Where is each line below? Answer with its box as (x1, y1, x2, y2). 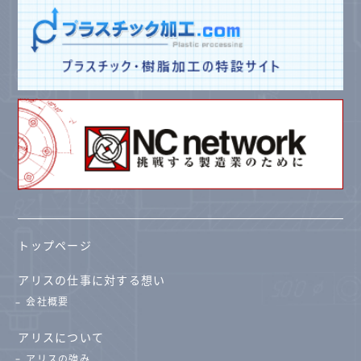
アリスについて (18, 328, 105, 345)
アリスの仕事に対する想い (18, 272, 166, 288)
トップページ (18, 237, 92, 254)
